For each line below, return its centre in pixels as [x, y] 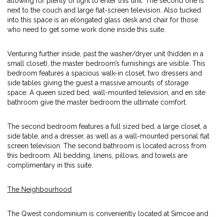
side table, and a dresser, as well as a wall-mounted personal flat [108, 136]
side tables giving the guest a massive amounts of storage [98, 83]
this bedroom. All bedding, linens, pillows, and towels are [97, 155]
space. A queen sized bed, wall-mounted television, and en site [106, 93]
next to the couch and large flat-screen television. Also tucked [104, 10]
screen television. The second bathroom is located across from [107, 146]
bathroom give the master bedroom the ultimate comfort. [97, 102]
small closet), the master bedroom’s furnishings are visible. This [106, 63]
